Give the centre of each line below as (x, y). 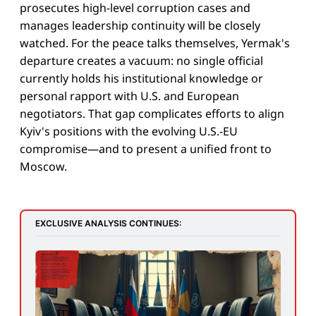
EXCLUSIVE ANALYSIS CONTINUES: (108, 224)
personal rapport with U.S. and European (129, 96)
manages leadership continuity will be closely (140, 26)
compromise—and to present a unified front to (146, 149)
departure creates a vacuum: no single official (141, 61)
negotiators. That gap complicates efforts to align (152, 114)
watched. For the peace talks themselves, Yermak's (155, 43)
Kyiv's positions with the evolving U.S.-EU (129, 132)
